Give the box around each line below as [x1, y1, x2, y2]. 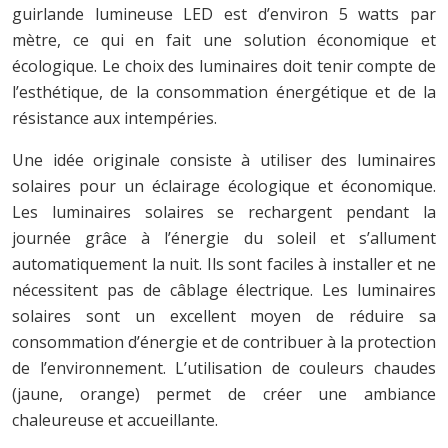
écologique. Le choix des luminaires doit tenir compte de [12, 54, 436, 77]
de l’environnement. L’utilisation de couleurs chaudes [12, 356, 436, 379]
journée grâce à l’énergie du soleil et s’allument [12, 226, 436, 249]
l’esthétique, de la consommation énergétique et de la [12, 80, 436, 103]
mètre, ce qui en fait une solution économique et [12, 28, 436, 51]
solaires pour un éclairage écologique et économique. [12, 174, 436, 197]
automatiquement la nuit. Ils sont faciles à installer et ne [12, 252, 436, 275]
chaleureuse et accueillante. [12, 408, 218, 431]
